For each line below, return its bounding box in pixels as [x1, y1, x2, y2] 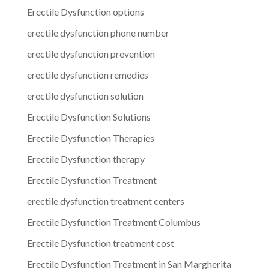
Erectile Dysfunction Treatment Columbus [26, 216, 201, 228]
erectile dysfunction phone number [26, 26, 169, 38]
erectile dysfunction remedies [26, 68, 148, 80]
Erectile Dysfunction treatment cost [26, 237, 174, 249]
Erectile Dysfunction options [26, 5, 144, 17]
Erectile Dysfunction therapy [26, 153, 145, 165]
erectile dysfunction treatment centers [26, 195, 184, 207]
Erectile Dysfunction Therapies [26, 131, 154, 144]
